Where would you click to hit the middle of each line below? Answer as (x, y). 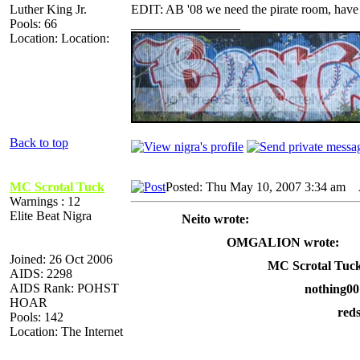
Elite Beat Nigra (51, 215)
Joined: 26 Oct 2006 (61, 259)
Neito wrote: (215, 219)
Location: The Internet (66, 331)
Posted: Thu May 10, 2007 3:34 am (256, 186)
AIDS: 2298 (41, 273)
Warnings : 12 (45, 201)
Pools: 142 (37, 317)
